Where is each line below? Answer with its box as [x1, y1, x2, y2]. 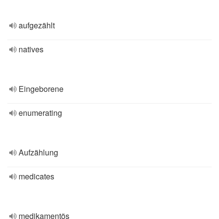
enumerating [19, 107, 62, 118]
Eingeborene [19, 83, 64, 94]
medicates [19, 171, 54, 182]
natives [19, 44, 44, 55]
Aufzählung [19, 147, 58, 158]
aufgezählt [19, 20, 55, 31]
